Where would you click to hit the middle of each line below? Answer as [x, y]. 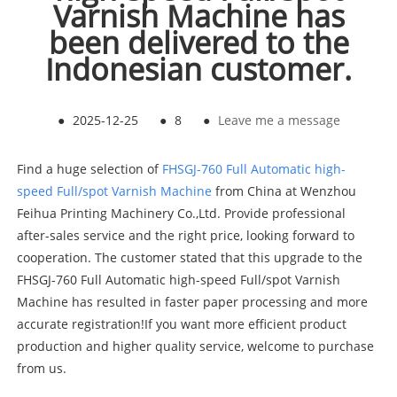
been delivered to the [198, 42]
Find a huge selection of [89, 168]
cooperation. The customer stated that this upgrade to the [189, 257]
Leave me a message [279, 120]
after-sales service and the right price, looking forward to [185, 235]
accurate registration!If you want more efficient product [181, 323]
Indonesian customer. [198, 69]
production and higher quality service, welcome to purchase [195, 346]
